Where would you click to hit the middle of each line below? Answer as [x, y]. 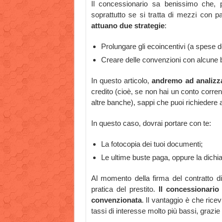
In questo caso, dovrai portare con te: [151, 123]
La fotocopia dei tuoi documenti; [152, 144]
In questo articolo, [120, 81]
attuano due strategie [128, 26]
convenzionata [116, 200]
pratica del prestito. [123, 189]
